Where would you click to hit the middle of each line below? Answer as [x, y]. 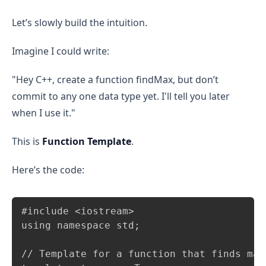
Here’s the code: [48, 170]
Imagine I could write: [61, 51]
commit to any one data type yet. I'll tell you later [121, 96]
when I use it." [44, 113]
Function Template [87, 141]
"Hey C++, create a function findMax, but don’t [115, 80]
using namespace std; [81, 225]
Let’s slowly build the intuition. [80, 23]
